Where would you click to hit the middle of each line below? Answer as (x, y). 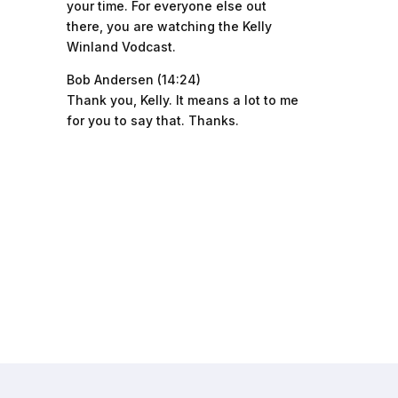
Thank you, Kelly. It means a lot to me (182, 100)
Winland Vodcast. (121, 47)
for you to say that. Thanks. (152, 120)
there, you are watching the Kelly (169, 26)
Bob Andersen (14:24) (133, 80)
